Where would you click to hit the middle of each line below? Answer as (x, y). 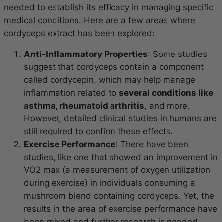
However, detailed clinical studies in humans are (120, 119)
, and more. (167, 106)
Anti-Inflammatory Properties (86, 54)
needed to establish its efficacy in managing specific (109, 7)
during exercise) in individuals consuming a (110, 183)
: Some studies (177, 54)
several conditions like (166, 93)
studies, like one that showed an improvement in (121, 157)
